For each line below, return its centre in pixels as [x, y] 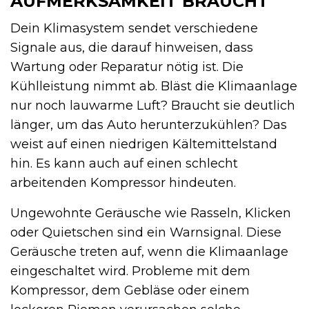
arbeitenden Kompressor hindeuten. [123, 183]
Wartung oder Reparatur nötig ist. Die [127, 67]
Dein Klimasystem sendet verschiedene [134, 29]
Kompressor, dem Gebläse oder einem [130, 291]
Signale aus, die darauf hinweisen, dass [132, 48]
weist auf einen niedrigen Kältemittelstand [144, 144]
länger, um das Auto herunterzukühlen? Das [149, 125]
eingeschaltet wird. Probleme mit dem [130, 271]
